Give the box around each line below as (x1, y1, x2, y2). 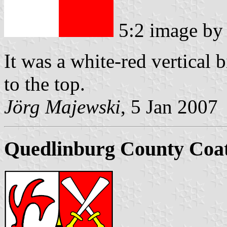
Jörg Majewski (4, 96, 121, 118)
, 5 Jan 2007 (121, 96, 218, 118)
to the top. (4, 73, 85, 95)
